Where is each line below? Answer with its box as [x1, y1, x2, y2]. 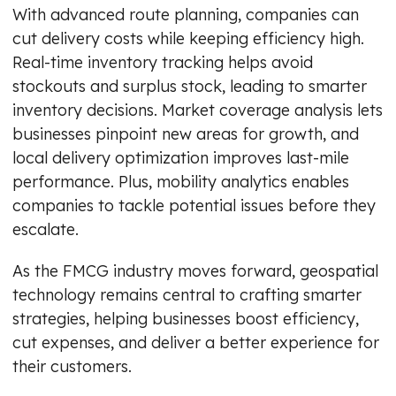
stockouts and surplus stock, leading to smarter [12, 75, 367, 96]
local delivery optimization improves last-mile [12, 147, 349, 168]
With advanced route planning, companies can [12, 4, 359, 25]
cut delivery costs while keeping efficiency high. [12, 27, 364, 49]
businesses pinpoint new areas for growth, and [12, 123, 359, 144]
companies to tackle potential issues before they [12, 194, 376, 216]
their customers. [12, 355, 132, 377]
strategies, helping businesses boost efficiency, [12, 308, 359, 329]
